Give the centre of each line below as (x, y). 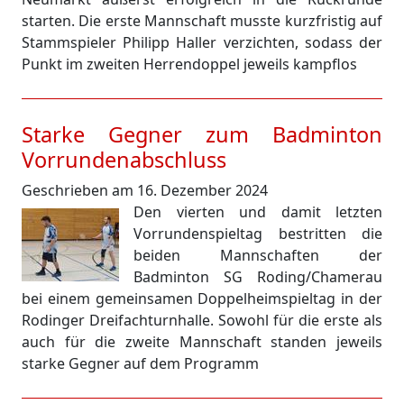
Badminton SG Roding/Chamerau (258, 277)
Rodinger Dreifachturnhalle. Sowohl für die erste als (202, 320)
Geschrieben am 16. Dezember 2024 (145, 190)
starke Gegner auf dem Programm (140, 363)
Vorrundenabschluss (124, 160)
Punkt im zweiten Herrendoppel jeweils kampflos (189, 64)
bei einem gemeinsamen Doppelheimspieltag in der (202, 298)
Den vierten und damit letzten (258, 212)
